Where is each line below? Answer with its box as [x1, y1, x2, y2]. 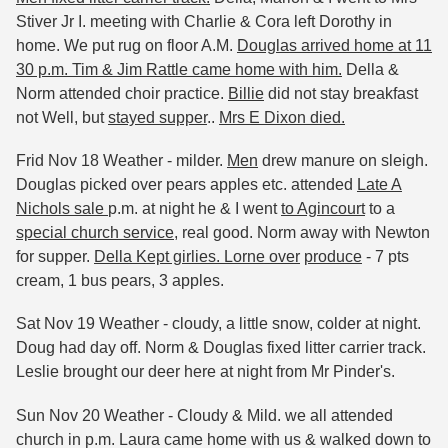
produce [304, 248, 362, 266]
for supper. [16, 248, 94, 266]
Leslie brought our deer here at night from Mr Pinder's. [16, 363, 395, 381]
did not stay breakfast [264, 84, 418, 102]
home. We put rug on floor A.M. [16, 36, 237, 54]
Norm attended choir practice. [16, 84, 228, 102]
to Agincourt [281, 200, 365, 218]
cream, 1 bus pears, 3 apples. [16, 272, 224, 290]
